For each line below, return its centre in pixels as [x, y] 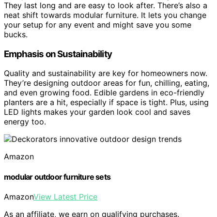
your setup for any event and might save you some [98, 24]
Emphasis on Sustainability [58, 54]
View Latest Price [65, 196]
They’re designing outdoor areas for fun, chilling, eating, [107, 83]
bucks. [16, 34]
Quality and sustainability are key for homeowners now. [106, 73]
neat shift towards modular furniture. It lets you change [105, 15]
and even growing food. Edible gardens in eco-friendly [104, 93]
